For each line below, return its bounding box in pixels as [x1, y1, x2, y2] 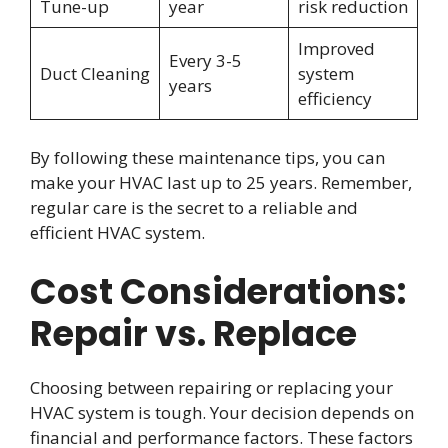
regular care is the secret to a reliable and [30, 196, 358, 220]
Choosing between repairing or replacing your [30, 375, 393, 399]
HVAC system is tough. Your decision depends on [30, 400, 414, 424]
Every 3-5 [168, 48, 242, 72]
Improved [297, 36, 375, 60]
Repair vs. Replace [30, 308, 357, 358]
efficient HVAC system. [30, 221, 205, 245]
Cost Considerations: [30, 266, 406, 316]
